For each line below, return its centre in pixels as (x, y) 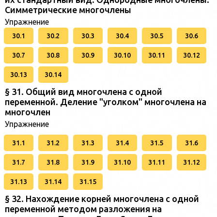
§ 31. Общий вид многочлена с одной (84, 92)
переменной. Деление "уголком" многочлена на (106, 102)
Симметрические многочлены (68, 10)
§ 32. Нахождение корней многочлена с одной (102, 199)
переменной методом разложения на (83, 209)
